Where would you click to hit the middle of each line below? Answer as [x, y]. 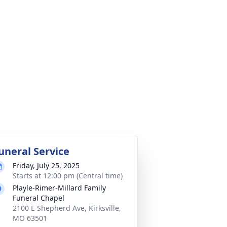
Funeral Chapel [39, 198]
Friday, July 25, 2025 [46, 165]
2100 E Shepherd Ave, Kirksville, [67, 208]
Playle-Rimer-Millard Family [59, 188]
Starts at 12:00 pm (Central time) [68, 176]
